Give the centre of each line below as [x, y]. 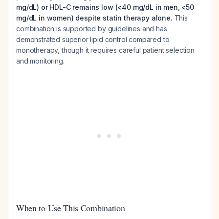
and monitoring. [40, 61]
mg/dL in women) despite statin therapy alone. [94, 18]
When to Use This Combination [71, 208]
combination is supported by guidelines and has [92, 29]
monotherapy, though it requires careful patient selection [105, 50]
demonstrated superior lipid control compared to [93, 39]
